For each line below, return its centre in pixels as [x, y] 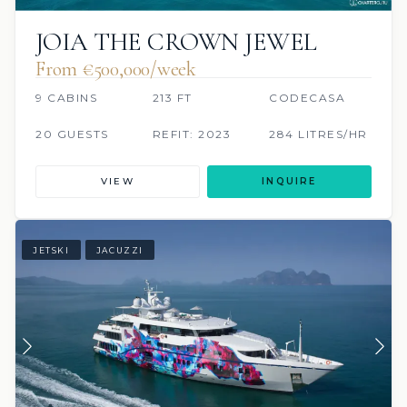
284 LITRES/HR [318, 134]
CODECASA [308, 98]
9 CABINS [66, 98]
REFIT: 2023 [192, 134]
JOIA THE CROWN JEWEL [176, 42]
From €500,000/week [116, 69]
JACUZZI [120, 250]
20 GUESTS [72, 134]
